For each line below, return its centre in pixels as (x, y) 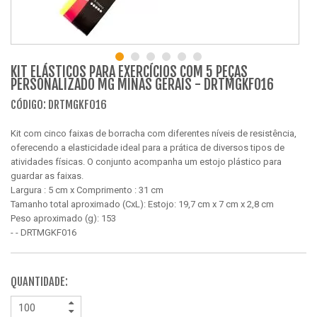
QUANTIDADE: (39, 281)
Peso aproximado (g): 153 (63, 218)
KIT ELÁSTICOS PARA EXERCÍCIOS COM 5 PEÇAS (129, 71)
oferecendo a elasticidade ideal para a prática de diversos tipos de (148, 147)
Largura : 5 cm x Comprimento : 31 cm (87, 190)
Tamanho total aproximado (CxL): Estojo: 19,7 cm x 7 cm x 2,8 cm (142, 204)
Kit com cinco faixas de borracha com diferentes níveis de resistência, (154, 133)
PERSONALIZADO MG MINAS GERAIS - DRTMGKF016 (142, 84)
